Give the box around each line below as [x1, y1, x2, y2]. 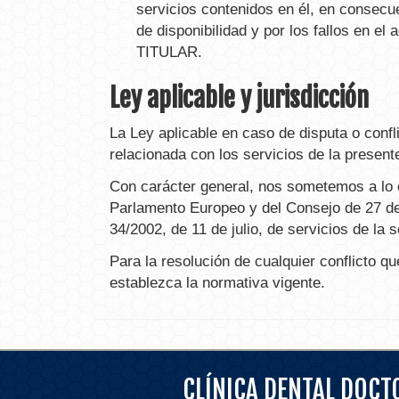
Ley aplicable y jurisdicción [110, 82, 369, 114]
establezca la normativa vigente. [110, 274, 325, 291]
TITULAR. [136, 44, 202, 61]
